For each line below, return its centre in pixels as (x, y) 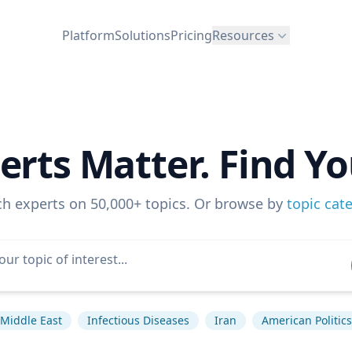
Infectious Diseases (138, 320)
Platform (88, 35)
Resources (243, 35)
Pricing (191, 35)
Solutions (143, 35)
